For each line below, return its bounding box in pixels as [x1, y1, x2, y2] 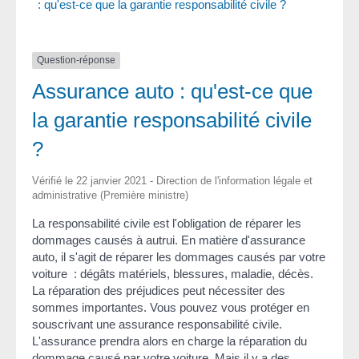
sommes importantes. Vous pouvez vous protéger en [32, 300, 309, 314]
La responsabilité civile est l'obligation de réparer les [32, 216, 301, 230]
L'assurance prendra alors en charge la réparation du [32, 333, 307, 348]
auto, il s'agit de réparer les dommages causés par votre [32, 249, 325, 264]
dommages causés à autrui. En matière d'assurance [32, 232, 305, 247]
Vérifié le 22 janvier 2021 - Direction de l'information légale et [32, 174, 313, 187]
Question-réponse [37, 54, 115, 67]
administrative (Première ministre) [32, 188, 188, 201]
